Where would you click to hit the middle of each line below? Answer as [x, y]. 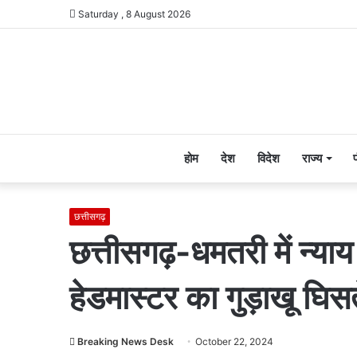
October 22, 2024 [234, 341]
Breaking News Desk [126, 341]
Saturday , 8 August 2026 [133, 14]
